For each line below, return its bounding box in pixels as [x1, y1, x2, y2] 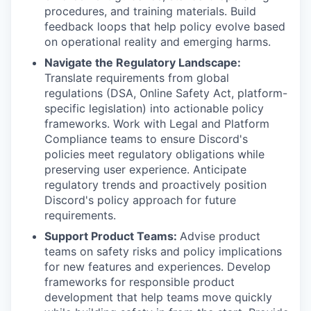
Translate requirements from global [44, 71, 229, 85]
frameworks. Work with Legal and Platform [44, 117, 269, 131]
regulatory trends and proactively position [44, 178, 267, 192]
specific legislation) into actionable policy [44, 101, 264, 115]
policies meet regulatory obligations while [44, 147, 264, 161]
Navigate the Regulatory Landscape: [44, 56, 241, 69]
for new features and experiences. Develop [44, 260, 271, 274]
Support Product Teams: [44, 229, 180, 243]
